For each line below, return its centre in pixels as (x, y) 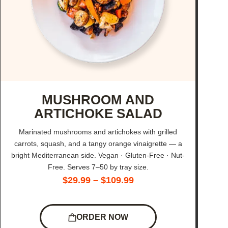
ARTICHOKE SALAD (98, 114)
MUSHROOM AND (98, 100)
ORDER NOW (102, 217)
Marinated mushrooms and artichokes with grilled (98, 132)
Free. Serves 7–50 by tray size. (98, 167)
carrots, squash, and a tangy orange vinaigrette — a (98, 144)
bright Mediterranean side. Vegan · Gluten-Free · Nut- (98, 155)
